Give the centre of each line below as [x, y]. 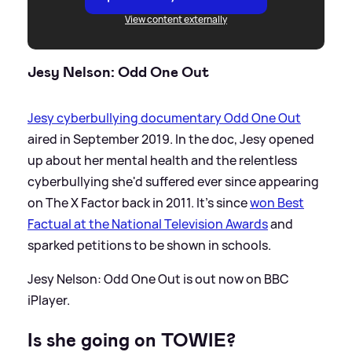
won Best [277, 203]
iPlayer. [49, 301]
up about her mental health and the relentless [162, 161]
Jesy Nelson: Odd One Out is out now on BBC [158, 279]
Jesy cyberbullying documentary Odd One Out [164, 118]
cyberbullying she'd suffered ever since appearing [173, 182]
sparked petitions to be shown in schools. [149, 246]
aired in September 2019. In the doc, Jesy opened [171, 139]
